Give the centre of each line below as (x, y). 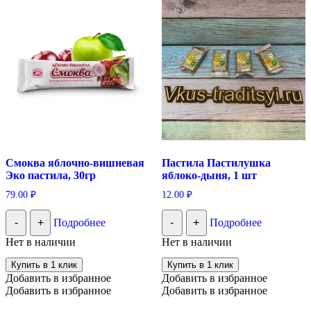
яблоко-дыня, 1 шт (209, 176)
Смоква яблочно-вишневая (75, 163)
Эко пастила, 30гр (51, 176)
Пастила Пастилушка (216, 163)
